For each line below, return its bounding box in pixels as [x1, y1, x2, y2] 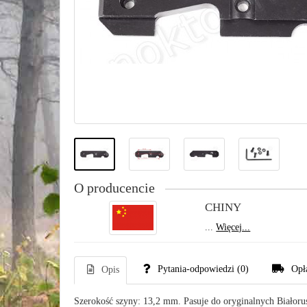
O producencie [74, 181, 155, 195]
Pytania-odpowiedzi [158, 264, 234, 274]
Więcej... [216, 222, 251, 232]
